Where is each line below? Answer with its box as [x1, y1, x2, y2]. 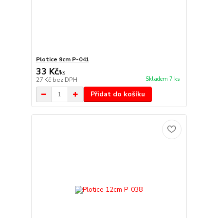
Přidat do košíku [90, 90, 145, 99]
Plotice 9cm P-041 [36, 55, 89, 64]
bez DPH [52, 76, 77, 84]
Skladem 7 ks [145, 75, 180, 83]
